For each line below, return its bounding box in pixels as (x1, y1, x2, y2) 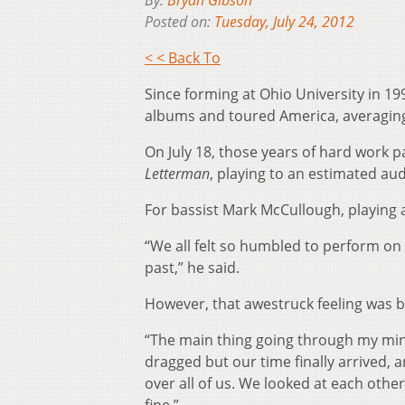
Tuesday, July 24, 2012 (214, 12, 354, 33)
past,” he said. (145, 258, 240, 278)
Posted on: (145, 12, 214, 33)
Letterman (145, 164, 210, 184)
